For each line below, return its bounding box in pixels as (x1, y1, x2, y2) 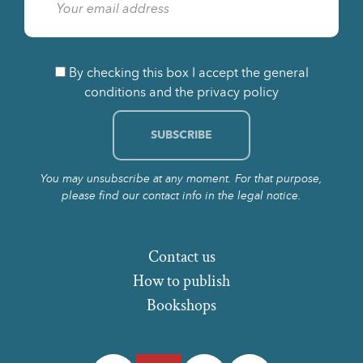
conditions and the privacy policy (84, 83, 279, 100)
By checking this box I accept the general (68, 64, 309, 80)
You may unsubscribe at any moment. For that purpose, (41, 171, 322, 186)
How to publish (133, 270, 230, 292)
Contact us (147, 246, 216, 267)
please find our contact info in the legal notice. (62, 188, 301, 203)
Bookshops (147, 294, 216, 316)
